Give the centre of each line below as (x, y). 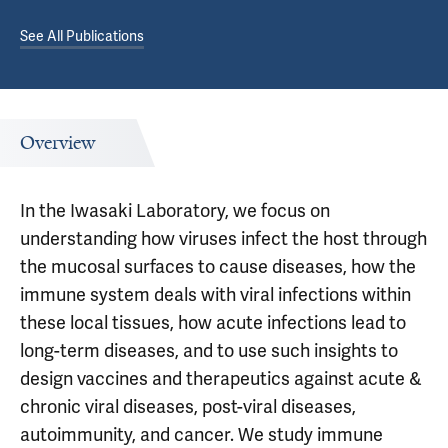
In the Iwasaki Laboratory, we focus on (175, 210)
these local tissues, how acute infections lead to (213, 322)
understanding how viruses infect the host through (223, 238)
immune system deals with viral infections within (215, 294)
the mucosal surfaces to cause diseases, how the (218, 266)
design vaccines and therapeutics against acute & (221, 378)
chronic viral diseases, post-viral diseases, (188, 406)
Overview (57, 143)
